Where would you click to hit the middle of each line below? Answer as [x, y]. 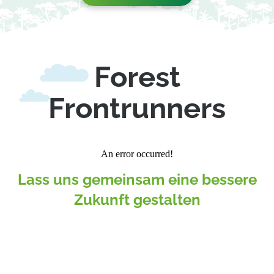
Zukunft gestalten [137, 200]
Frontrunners [137, 108]
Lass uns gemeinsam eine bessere [137, 180]
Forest [137, 77]
